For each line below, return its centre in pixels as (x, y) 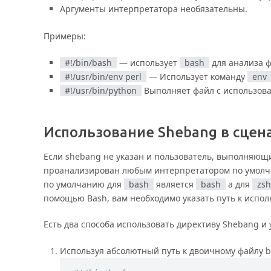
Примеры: (65, 36)
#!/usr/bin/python (100, 90)
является (175, 184)
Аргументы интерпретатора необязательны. (153, 8)
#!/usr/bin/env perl (103, 76)
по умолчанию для (84, 184)
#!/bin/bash (88, 62)
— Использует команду (197, 76)
